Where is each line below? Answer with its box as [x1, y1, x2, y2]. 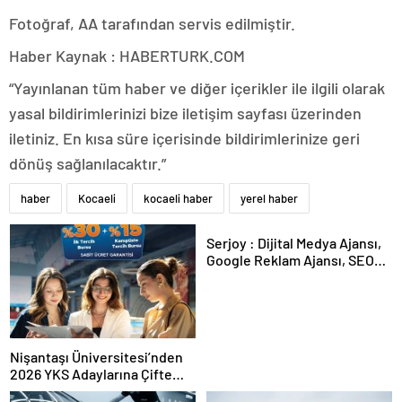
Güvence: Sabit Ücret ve [10, 381, 162, 399]
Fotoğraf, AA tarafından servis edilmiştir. [9, 13, 295, 33]
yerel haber [240, 190, 298, 205]
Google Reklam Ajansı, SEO [206, 250, 374, 268]
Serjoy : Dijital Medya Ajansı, [206, 233, 249, 251]
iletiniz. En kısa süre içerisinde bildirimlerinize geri [9, 127, 360, 148]
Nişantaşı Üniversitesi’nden [10, 347, 183, 365]
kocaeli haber [144, 190, 213, 205]
